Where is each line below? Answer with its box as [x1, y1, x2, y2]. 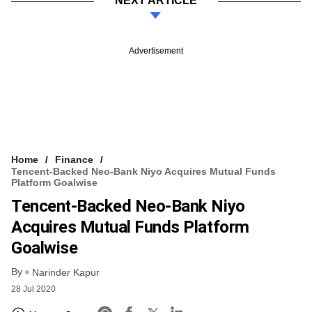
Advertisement [129, 45, 183, 56]
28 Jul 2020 [11, 284, 56, 295]
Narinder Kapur [32, 267, 100, 279]
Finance [55, 153, 93, 165]
